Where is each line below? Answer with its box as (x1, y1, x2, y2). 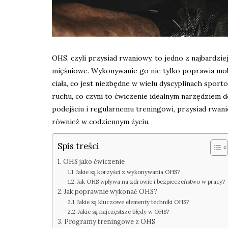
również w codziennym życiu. (52, 117, 150, 127)
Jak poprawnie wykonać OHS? (64, 187, 157, 196)
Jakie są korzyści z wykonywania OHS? (76, 168, 180, 176)
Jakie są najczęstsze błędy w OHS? (78, 208, 169, 216)
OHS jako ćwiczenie (63, 157, 125, 166)
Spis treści (58, 140, 99, 152)
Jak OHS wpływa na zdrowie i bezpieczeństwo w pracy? (77, 178, 225, 186)
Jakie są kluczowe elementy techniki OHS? (77, 198, 189, 206)
